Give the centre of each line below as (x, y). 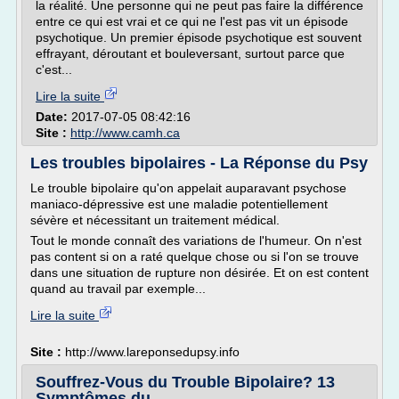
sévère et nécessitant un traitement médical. (155, 220)
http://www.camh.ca (125, 133)
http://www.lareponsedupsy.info (152, 352)
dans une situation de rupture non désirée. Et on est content (199, 273)
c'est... (54, 69)
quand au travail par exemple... (118, 289)
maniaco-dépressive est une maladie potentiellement (179, 204)
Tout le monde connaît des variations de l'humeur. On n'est (196, 240)
